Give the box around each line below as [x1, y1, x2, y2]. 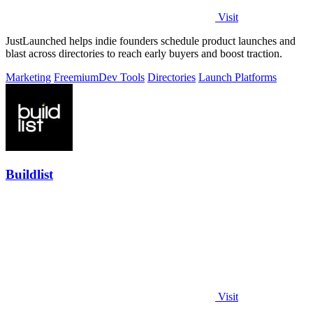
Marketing [6, 71, 51, 84]
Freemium [54, 71, 99, 84]
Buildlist [6, 167, 53, 182]
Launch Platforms [198, 71, 277, 84]
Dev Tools [99, 71, 145, 84]
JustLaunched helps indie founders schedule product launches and [6, 35, 296, 48]
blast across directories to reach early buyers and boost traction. [6, 48, 282, 60]
